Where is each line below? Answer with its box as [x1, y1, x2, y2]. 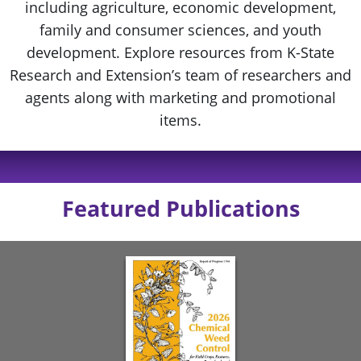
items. [160, 110, 201, 130]
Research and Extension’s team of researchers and [10, 64, 351, 85]
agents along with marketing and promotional [25, 87, 336, 107]
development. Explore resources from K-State [27, 42, 334, 62]
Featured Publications [61, 193, 300, 223]
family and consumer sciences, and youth [39, 19, 322, 39]
